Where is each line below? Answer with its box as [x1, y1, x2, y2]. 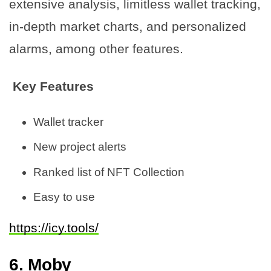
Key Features [9, 79, 94, 93]
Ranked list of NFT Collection [33, 165, 184, 178]
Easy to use [33, 191, 95, 204]
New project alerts [33, 140, 126, 154]
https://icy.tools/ [9, 221, 99, 235]
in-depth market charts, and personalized [9, 19, 246, 33]
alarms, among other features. [9, 41, 183, 56]
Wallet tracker [33, 115, 103, 128]
